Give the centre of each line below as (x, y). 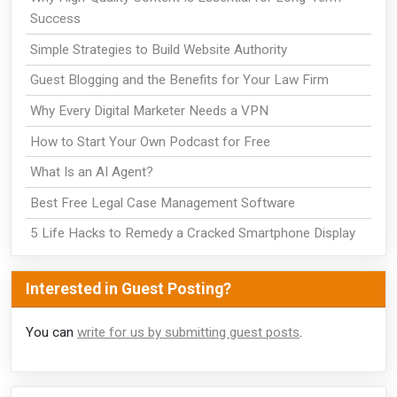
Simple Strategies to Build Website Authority (158, 49)
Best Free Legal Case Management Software (162, 202)
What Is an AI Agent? (91, 172)
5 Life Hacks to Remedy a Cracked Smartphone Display (192, 234)
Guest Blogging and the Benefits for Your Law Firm (179, 80)
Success (55, 19)
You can (51, 333)
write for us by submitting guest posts (188, 333)
